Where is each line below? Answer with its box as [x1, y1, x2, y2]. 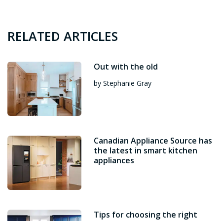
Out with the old [94, 61, 158, 72]
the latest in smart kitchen [94, 145, 197, 156]
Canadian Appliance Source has [94, 135, 212, 146]
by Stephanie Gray [94, 78, 151, 88]
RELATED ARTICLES [7, 28, 118, 44]
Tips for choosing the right [94, 209, 197, 220]
